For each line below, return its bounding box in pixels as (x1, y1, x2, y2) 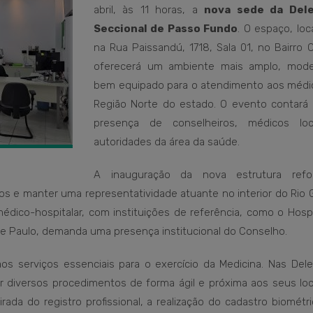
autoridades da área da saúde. (94, 136, 240, 148)
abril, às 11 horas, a (94, 3, 205, 16)
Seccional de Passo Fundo (94, 22, 238, 35)
